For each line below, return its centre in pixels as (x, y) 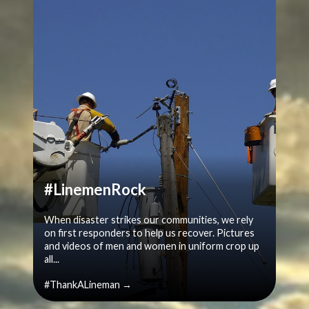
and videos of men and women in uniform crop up (152, 246)
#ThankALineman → (88, 285)
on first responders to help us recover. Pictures (149, 233)
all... (52, 259)
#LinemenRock (95, 190)
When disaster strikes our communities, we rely (149, 220)
